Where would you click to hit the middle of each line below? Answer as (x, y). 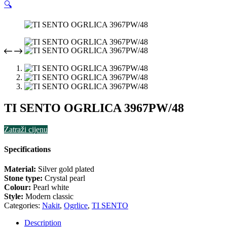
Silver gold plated (66, 169)
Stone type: (24, 178)
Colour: (18, 187)
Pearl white (51, 187)
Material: (21, 169)
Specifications (27, 149)
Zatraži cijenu (26, 129)
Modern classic (49, 197)
